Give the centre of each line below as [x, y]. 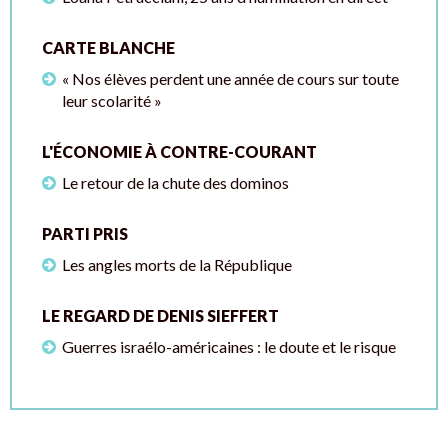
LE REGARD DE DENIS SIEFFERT [160, 315]
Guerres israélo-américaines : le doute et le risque [229, 346]
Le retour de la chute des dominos [175, 182]
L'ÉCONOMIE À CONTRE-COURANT [179, 151]
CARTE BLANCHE [108, 47]
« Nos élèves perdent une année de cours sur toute [230, 78]
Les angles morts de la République [177, 264]
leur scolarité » [112, 100]
